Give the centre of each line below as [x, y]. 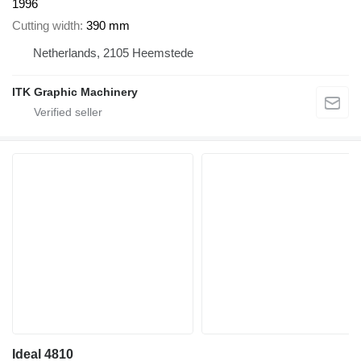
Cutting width [46, 25]
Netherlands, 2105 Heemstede [163, 52]
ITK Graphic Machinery [75, 91]
